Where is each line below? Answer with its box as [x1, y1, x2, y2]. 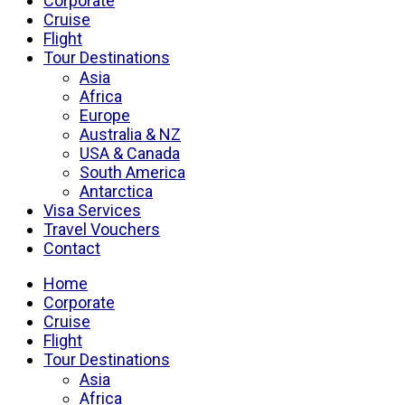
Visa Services [43, 201, 141, 220]
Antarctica [80, 182, 153, 201]
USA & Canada [80, 144, 180, 163]
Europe [80, 106, 130, 125]
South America [80, 163, 185, 182]
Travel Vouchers [43, 220, 160, 239]
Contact [43, 239, 100, 258]
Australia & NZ [80, 125, 181, 144]
